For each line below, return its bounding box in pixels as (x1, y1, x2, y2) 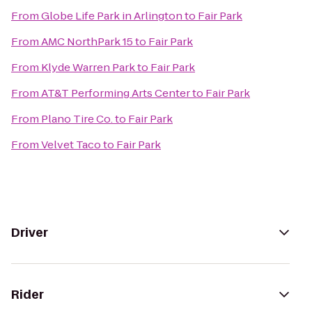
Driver (11, 224, 48, 241)
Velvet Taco (41, 137, 101, 152)
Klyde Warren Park (41, 60, 135, 75)
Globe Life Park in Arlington (41, 8, 182, 23)
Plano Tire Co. (41, 111, 113, 126)
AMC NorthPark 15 (41, 34, 133, 49)
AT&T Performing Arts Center (41, 86, 190, 100)
